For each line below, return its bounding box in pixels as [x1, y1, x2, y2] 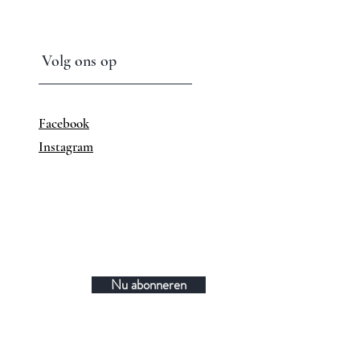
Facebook [39, 115, 89, 132]
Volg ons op [42, 51, 117, 71]
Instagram [39, 138, 93, 155]
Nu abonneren [111, 275, 186, 294]
